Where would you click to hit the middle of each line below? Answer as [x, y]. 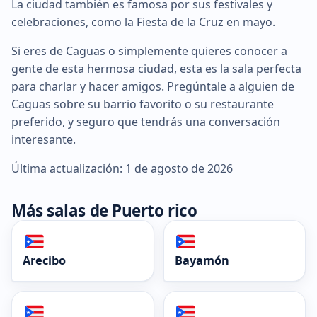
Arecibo [44, 260]
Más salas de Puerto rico [104, 210]
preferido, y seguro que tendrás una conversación [146, 121]
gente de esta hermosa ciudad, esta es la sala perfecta [156, 68]
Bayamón [202, 260]
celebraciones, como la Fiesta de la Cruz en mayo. [143, 22]
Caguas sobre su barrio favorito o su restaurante [143, 104]
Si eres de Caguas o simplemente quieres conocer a [149, 51]
